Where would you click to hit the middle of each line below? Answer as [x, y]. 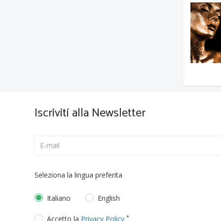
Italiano [59, 198]
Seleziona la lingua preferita [79, 175]
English [109, 198]
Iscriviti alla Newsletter [90, 113]
